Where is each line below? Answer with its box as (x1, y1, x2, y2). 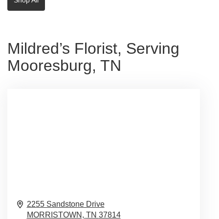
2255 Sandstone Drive (26, 199, 105, 208)
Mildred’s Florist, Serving (7, 39, 179, 57)
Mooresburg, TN (7, 56, 121, 74)
